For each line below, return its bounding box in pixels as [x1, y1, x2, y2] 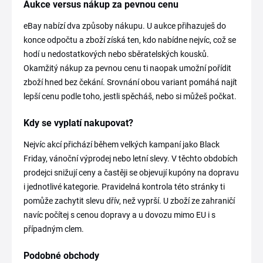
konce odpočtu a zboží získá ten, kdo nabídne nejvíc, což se [23, 35, 236, 45]
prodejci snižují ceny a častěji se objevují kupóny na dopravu [23, 168, 239, 177]
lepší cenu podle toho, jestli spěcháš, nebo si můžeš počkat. [23, 92, 237, 101]
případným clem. [23, 224, 84, 234]
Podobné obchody [23, 250, 99, 261]
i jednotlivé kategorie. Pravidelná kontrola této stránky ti [23, 182, 225, 191]
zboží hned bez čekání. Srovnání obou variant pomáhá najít [23, 77, 237, 87]
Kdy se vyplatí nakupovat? [23, 117, 133, 129]
